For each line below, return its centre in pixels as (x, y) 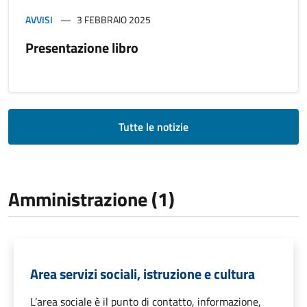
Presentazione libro (82, 47)
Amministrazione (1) (91, 199)
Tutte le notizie (153, 126)
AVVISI (39, 19)
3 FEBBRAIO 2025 (114, 19)
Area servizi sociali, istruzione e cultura (143, 273)
